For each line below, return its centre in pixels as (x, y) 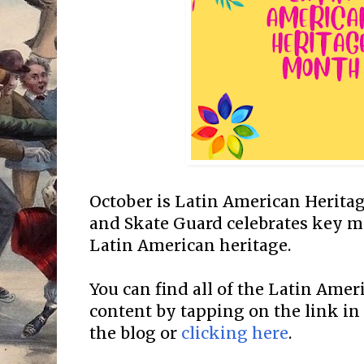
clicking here (235, 333)
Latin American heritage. (192, 245)
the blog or (135, 333)
